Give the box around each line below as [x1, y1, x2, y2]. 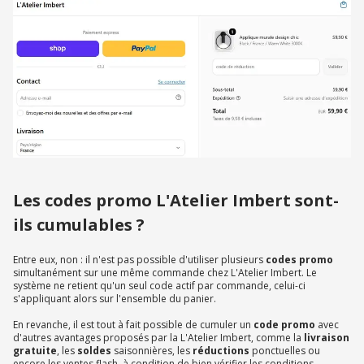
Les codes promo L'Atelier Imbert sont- [13, 189, 339, 212]
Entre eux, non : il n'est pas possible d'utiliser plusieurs [13, 253, 263, 267]
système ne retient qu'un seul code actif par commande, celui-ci [13, 279, 305, 293]
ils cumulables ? [13, 214, 145, 236]
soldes [77, 344, 114, 358]
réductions [193, 344, 252, 358]
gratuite [13, 344, 57, 358]
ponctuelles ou [252, 344, 320, 358]
